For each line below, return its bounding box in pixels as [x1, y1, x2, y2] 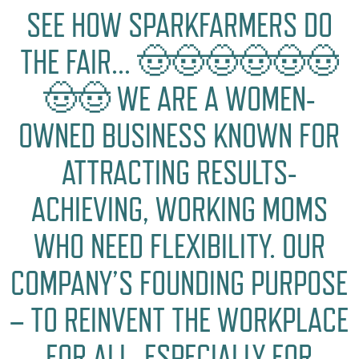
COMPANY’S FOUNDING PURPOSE [10, 263, 349, 303]
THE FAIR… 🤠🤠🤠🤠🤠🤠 [19, 42, 339, 82]
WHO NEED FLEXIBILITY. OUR [33, 226, 325, 266]
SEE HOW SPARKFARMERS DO [26, 5, 333, 45]
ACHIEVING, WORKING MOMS [30, 189, 328, 229]
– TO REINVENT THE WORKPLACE [10, 300, 349, 340]
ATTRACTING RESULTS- [62, 152, 297, 192]
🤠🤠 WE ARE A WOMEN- [43, 79, 316, 119]
